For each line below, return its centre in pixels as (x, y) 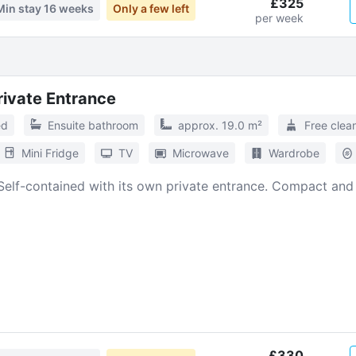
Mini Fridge (50, 153)
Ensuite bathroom (93, 125)
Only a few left (151, 8)
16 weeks (69, 8)
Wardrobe (294, 153)
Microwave (200, 153)
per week (280, 18)
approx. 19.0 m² (220, 125)
